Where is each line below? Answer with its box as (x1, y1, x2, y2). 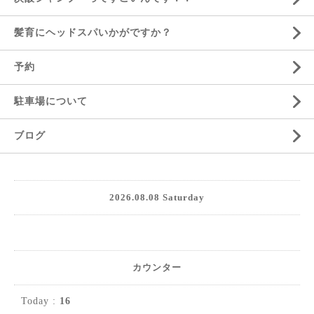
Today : (21, 296, 60, 306)
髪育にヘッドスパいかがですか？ (14, 27, 172, 38)
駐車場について (14, 96, 88, 107)
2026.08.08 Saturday (109, 192, 205, 203)
